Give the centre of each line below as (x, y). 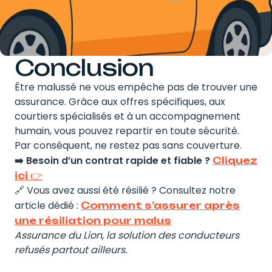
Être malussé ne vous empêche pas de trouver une (136, 87)
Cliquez (235, 160)
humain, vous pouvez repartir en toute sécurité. (127, 131)
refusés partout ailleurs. (71, 250)
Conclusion (84, 67)
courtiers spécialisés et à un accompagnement (127, 116)
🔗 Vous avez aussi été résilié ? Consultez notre (125, 190)
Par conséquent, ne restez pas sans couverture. (128, 145)
